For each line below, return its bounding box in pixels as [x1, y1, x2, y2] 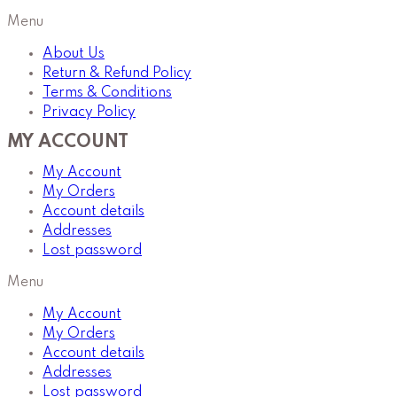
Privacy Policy [43, 105, 136, 120]
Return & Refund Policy [43, 66, 191, 81]
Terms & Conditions [43, 85, 172, 100]
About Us [43, 46, 105, 61]
